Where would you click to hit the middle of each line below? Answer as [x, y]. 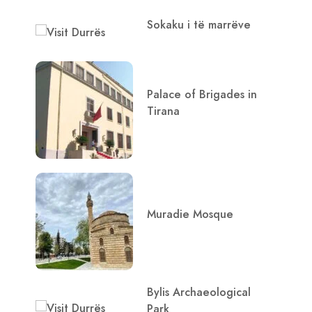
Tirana [163, 111]
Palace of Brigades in [202, 94]
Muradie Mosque [190, 214]
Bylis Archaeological [199, 292]
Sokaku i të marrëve [199, 25]
